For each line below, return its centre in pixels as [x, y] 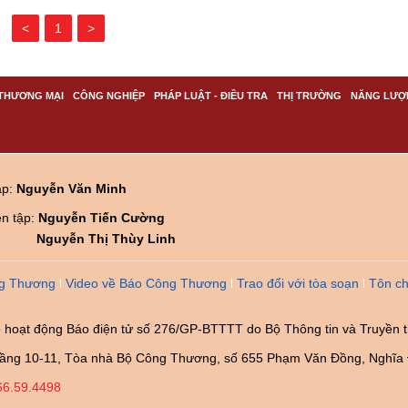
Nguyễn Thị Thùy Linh [106, 238]
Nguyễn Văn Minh [71, 188]
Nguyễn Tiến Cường [102, 217]
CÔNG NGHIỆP [109, 95]
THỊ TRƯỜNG [309, 95]
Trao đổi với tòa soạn [298, 283]
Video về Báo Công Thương [146, 283]
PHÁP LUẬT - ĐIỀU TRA [211, 95]
